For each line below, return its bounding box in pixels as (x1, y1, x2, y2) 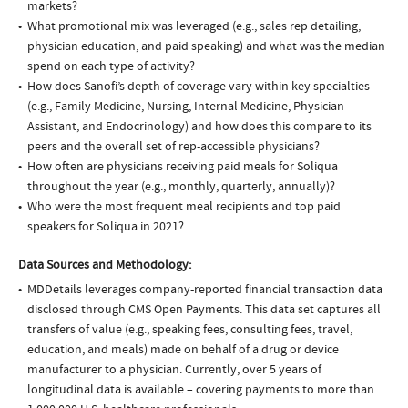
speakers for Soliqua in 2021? (27, 219, 184, 236)
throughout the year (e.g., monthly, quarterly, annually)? (27, 178, 335, 196)
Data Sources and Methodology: (18, 257, 191, 274)
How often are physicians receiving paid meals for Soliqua (27, 158, 338, 176)
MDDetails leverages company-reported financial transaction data (27, 281, 382, 299)
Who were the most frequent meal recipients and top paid (27, 199, 341, 216)
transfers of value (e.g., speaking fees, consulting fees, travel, (27, 321, 352, 339)
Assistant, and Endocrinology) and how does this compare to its (27, 118, 372, 136)
